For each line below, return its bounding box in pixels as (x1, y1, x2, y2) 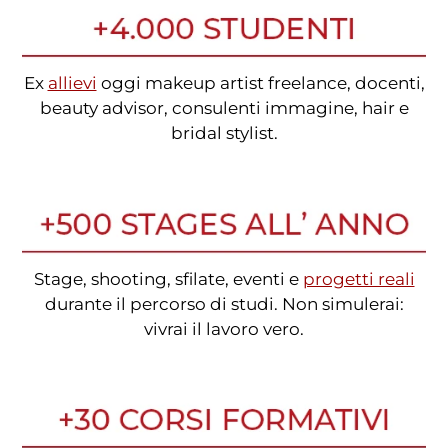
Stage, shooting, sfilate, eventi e (33, 268, 303, 289)
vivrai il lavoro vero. (144, 318, 304, 339)
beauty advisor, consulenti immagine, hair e (39, 98, 409, 119)
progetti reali (302, 268, 415, 289)
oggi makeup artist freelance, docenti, (96, 73, 425, 94)
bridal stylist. (170, 123, 278, 144)
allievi (47, 73, 97, 94)
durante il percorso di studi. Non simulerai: (44, 293, 404, 314)
